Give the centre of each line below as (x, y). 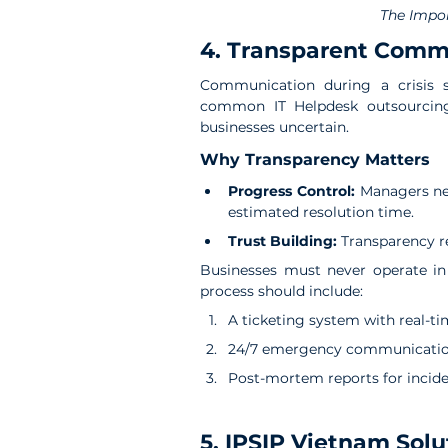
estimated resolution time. (321, 212)
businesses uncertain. (274, 127)
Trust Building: (284, 241)
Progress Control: (294, 191)
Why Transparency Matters (315, 160)
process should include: (281, 291)
